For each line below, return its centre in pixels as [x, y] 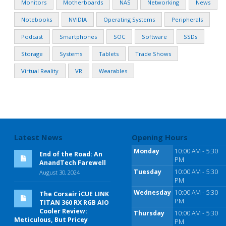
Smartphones [78, 36]
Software [154, 36]
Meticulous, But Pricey [51, 219]
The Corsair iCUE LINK [74, 194]
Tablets [109, 53]
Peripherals [187, 19]
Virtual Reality [40, 71]
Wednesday [153, 192]
